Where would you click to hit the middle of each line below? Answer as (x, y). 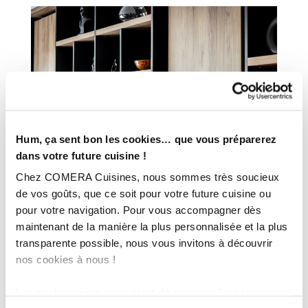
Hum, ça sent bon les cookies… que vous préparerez (146, 139)
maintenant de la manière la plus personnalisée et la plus (152, 227)
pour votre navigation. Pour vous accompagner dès (139, 210)
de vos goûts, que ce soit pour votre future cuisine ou (143, 194)
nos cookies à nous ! (66, 260)
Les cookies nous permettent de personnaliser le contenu (153, 293)
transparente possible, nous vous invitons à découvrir (144, 243)
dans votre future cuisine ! (81, 155)
